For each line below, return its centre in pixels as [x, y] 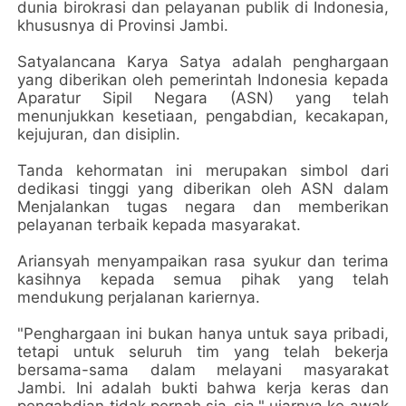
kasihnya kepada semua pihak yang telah [203, 279]
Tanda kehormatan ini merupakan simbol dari [203, 170]
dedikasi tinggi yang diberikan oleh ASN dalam [203, 188]
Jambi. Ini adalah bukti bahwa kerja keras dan [203, 387]
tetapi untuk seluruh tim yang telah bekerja [203, 351]
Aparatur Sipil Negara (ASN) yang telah [203, 97]
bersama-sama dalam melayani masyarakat [203, 369]
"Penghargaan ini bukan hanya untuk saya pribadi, [203, 333]
